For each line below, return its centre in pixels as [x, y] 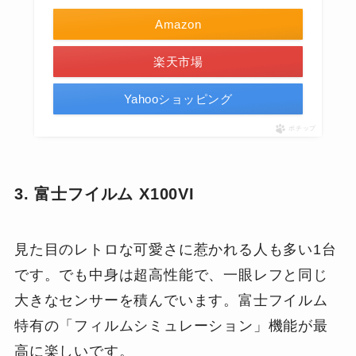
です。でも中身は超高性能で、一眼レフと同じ [171, 275]
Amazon [178, 25]
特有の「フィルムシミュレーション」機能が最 [171, 325]
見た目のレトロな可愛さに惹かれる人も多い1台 [175, 249]
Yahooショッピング [178, 99]
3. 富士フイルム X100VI [104, 194]
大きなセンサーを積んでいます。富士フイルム [171, 300]
